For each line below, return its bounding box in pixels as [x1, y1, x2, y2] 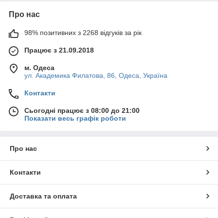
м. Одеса [24, 64, 54, 72]
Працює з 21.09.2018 [24, 46, 94, 54]
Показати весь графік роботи [24, 114, 126, 122]
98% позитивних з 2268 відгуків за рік [24, 29, 142, 36]
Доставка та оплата [10, 192, 77, 200]
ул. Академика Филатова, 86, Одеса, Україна [24, 72, 167, 79]
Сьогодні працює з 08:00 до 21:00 [24, 107, 140, 114]
